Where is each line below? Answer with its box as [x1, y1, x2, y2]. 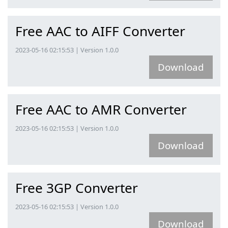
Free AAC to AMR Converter [15, 100, 187, 119]
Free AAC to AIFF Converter [15, 21, 185, 40]
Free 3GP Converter [15, 178, 138, 197]
